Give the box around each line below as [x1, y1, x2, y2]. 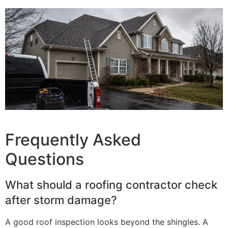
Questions [5, 149, 84, 169]
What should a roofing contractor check [5, 178, 217, 191]
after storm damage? [5, 193, 117, 207]
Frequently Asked [5, 129, 141, 150]
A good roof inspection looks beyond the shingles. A [5, 216, 208, 227]
